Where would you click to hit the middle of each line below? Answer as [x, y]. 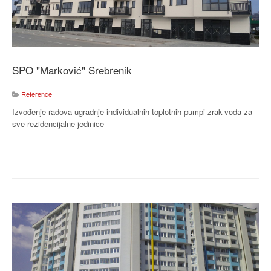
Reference [37, 93]
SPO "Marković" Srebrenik [72, 70]
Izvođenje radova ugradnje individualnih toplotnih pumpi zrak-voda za [132, 111]
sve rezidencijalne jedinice [58, 123]
